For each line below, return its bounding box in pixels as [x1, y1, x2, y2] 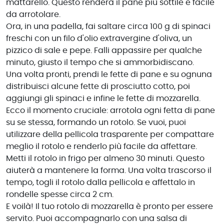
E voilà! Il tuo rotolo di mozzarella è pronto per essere [6, 202, 213, 210]
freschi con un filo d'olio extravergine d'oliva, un [6, 34, 192, 42]
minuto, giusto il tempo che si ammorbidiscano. [6, 58, 194, 66]
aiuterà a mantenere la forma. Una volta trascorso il [6, 166, 211, 174]
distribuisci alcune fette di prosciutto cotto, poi [6, 82, 190, 90]
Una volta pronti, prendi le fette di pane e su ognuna [6, 70, 212, 78]
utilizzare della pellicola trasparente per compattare [6, 130, 214, 138]
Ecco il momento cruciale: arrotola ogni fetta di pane [6, 106, 215, 114]
